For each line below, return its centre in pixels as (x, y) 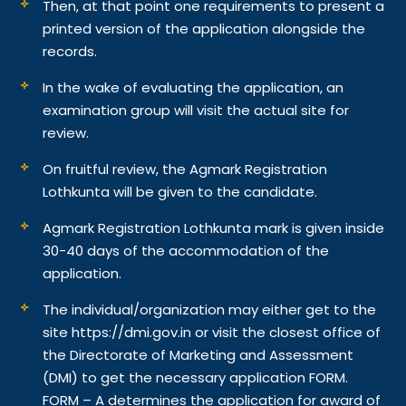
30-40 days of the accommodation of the (186, 250)
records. (72, 51)
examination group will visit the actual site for (196, 110)
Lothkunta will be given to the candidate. (182, 191)
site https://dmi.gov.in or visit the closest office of (212, 332)
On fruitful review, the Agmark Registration (185, 169)
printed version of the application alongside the (204, 28)
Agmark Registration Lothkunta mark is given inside (214, 227)
